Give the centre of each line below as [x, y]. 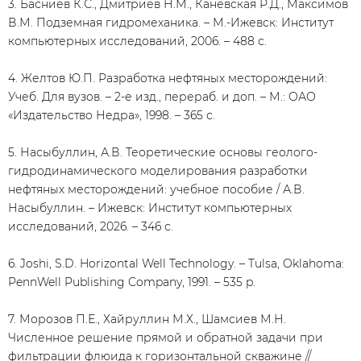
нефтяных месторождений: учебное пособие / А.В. [156, 189]
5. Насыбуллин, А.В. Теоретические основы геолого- [163, 152]
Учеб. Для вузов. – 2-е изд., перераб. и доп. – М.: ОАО [162, 97]
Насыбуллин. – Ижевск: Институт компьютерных [150, 208]
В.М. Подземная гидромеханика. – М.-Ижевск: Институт [171, 23]
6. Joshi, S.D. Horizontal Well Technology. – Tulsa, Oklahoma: [176, 263]
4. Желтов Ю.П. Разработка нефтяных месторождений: [168, 78]
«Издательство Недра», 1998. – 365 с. [112, 115]
